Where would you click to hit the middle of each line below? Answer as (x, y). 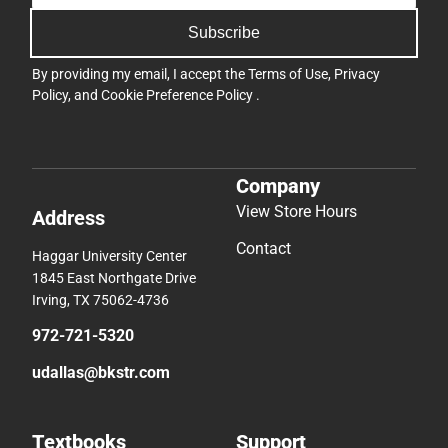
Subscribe (224, 33)
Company (278, 185)
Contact (263, 248)
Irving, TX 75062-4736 (100, 299)
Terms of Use (288, 74)
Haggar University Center (109, 255)
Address (68, 217)
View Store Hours (296, 211)
